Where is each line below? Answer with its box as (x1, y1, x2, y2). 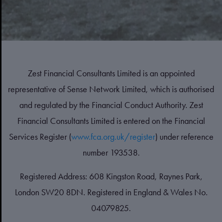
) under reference (155, 130, 214, 142)
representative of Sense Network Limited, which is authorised (8, 83, 214, 95)
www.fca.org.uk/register (71, 130, 155, 142)
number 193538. (82, 146, 140, 158)
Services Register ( (8, 130, 71, 142)
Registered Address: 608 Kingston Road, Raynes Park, (19, 170, 203, 182)
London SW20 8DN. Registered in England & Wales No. (14, 186, 208, 198)
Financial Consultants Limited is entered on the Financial (17, 114, 205, 126)
